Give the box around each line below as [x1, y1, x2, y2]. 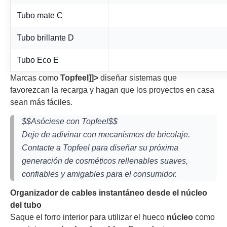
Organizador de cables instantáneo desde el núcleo [10, 188, 207, 198]
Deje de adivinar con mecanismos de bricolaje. [22, 130, 190, 139]
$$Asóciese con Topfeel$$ [22, 117, 118, 126]
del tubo [10, 201, 42, 210]
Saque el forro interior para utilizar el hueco [10, 213, 167, 222]
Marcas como [10, 73, 60, 83]
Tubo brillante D [17, 33, 74, 43]
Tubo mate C [17, 11, 63, 20]
